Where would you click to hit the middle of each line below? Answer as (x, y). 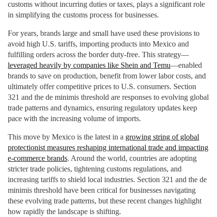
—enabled (186, 65)
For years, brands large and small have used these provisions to (104, 33)
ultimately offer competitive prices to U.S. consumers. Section (102, 86)
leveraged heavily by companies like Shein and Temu (89, 65)
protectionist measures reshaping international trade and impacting (108, 147)
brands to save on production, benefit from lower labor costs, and (107, 76)
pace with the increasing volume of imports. (74, 118)
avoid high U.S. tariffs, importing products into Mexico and (98, 44)
